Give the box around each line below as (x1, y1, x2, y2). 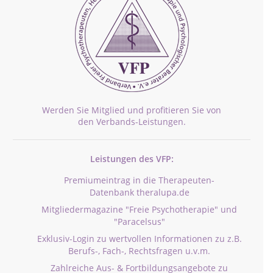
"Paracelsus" (113, 216, 165, 227)
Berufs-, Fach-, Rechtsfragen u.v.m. (68, 245, 210, 257)
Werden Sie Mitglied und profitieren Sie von (42, 104, 221, 116)
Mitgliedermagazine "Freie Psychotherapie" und (41, 204, 237, 215)
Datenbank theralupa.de (89, 186, 190, 198)
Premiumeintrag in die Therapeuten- (64, 174, 214, 186)
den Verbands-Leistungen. (77, 116, 186, 127)
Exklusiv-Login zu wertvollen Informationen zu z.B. (37, 233, 242, 244)
